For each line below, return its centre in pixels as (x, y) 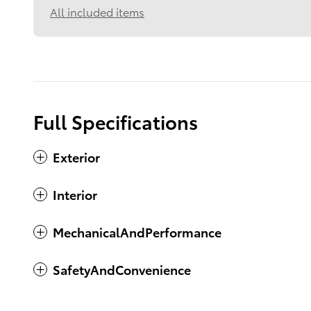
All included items (97, 12)
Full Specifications (116, 121)
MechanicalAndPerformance (137, 232)
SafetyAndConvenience (122, 269)
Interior (75, 194)
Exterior (76, 157)
